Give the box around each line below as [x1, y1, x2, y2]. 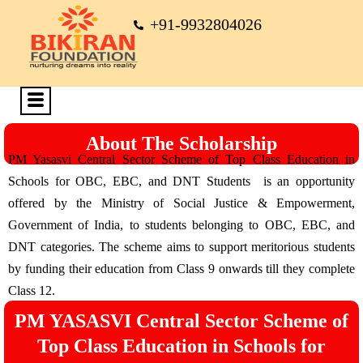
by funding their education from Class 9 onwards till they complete [8, 261, 355, 276]
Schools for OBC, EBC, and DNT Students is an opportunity [8, 173, 355, 189]
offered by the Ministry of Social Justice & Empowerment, [8, 195, 355, 211]
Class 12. [8, 283, 55, 298]
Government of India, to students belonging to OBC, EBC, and [8, 217, 355, 233]
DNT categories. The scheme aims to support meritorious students [8, 239, 355, 254]
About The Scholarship [86, 133, 277, 154]
